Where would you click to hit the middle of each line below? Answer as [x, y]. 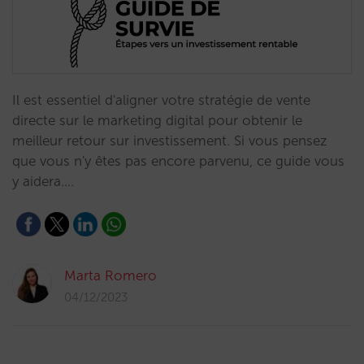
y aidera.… [43, 181]
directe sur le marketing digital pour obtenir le [157, 120]
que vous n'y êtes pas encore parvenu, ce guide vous [178, 161]
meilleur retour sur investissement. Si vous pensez [170, 141]
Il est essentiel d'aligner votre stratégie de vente [161, 100]
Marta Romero [110, 275]
